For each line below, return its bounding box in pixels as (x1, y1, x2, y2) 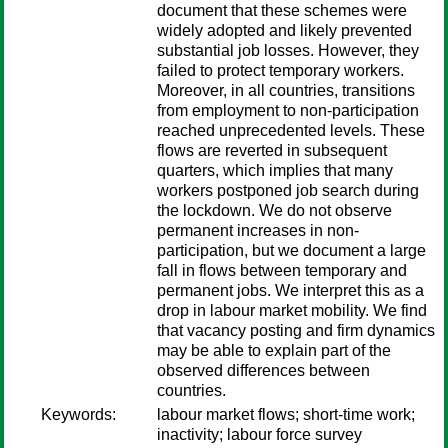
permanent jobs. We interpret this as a (157, 282, 424, 299)
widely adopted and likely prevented (157, 22, 412, 39)
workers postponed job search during (157, 182, 419, 199)
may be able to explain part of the (157, 342, 391, 359)
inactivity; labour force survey (157, 426, 362, 443)
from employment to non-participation (157, 102, 419, 119)
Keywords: (41, 406, 116, 423)
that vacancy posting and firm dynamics (157, 322, 435, 339)
